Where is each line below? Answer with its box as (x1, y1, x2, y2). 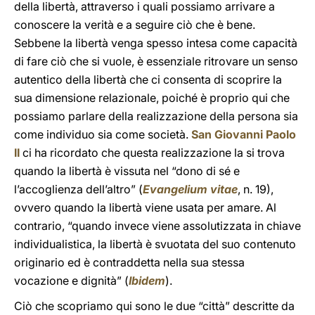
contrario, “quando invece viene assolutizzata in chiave (14, 219, 301, 233)
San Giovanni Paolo (191, 127, 296, 141)
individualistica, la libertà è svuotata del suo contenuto (14, 237, 296, 251)
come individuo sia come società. (14, 127, 191, 141)
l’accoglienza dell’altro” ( (14, 182, 143, 196)
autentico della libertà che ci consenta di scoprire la (14, 72, 282, 86)
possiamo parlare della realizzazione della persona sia (14, 109, 298, 123)
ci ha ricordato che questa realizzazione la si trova (20, 146, 285, 160)
